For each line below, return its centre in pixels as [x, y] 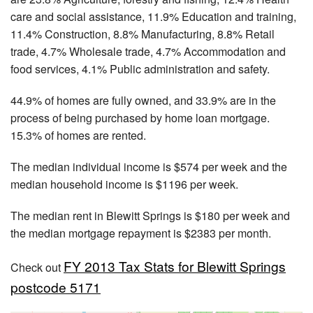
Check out [37, 267]
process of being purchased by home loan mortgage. [140, 117]
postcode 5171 [56, 286]
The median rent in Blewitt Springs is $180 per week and [150, 215]
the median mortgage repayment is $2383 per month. [141, 233]
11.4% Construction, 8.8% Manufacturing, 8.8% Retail [143, 34]
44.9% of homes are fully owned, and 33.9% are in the [143, 100]
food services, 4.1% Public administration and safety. [140, 68]
